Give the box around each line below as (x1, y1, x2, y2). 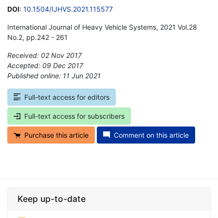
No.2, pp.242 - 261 (7, 33, 68, 41)
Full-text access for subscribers (24, 111, 125, 120)
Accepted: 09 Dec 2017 (7, 61, 83, 70)
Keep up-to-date (18, 193, 86, 204)
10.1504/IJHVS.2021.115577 (23, 4, 113, 13)
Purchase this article (24, 130, 89, 139)
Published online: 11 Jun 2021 (7, 71, 101, 80)
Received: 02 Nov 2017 (7, 51, 82, 59)
